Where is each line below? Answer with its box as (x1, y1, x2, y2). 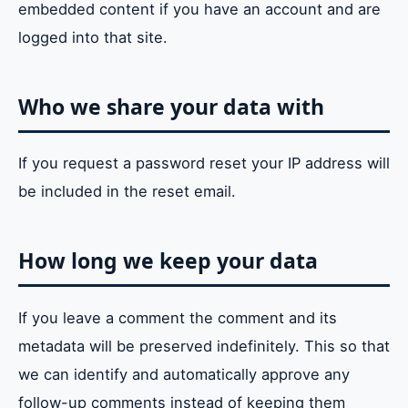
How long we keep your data (18, 246, 318, 276)
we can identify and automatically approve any (18, 364, 350, 383)
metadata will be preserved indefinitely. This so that (18, 336, 390, 355)
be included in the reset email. (18, 182, 236, 201)
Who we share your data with (18, 92, 324, 122)
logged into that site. (18, 28, 168, 47)
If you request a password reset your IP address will (18, 154, 390, 173)
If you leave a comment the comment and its (18, 308, 337, 327)
